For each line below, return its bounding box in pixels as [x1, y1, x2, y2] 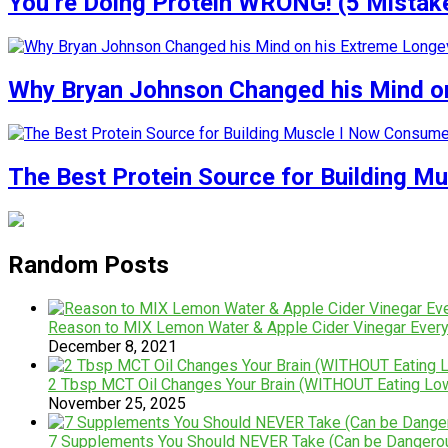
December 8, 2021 [48, 336, 177, 356]
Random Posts [8, 250, 169, 279]
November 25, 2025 [48, 393, 186, 413]
